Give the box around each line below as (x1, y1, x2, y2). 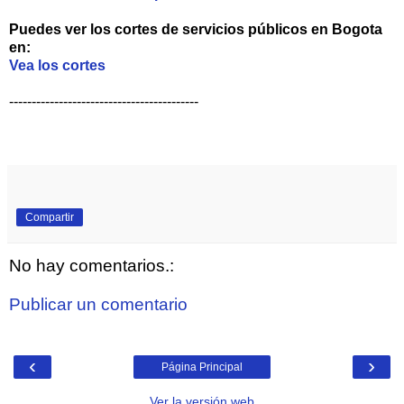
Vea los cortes (9, 57, 106, 73)
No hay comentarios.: (9, 255, 174, 275)
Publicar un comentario (9, 295, 188, 315)
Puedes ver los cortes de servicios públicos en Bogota (9, 21, 382, 37)
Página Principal (161, 360, 243, 373)
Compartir (25, 210, 74, 224)
